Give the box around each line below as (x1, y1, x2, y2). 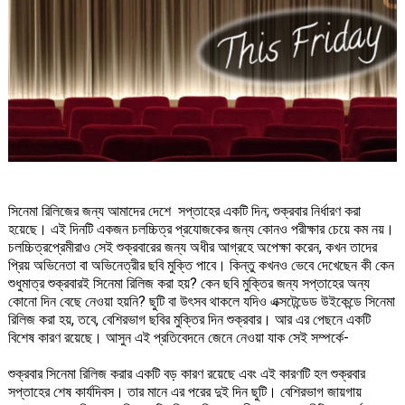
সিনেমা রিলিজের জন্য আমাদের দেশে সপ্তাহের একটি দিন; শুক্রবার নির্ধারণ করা (7, 202, 361, 221)
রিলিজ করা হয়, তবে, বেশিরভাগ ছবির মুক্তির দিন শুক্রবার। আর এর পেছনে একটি (7, 311, 371, 329)
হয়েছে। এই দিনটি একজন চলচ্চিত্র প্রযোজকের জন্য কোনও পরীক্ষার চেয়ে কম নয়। (7, 221, 394, 239)
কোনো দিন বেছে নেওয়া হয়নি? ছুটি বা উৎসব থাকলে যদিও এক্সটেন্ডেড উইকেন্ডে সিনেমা (7, 293, 395, 311)
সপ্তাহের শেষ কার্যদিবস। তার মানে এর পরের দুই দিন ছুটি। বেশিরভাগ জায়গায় (7, 383, 362, 401)
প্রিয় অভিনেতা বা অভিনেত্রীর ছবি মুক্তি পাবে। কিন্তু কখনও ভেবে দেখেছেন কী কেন (7, 257, 394, 275)
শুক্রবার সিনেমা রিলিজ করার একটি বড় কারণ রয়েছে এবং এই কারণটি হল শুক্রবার (7, 365, 365, 383)
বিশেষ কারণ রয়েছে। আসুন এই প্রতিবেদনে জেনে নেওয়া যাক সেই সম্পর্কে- (7, 329, 353, 347)
